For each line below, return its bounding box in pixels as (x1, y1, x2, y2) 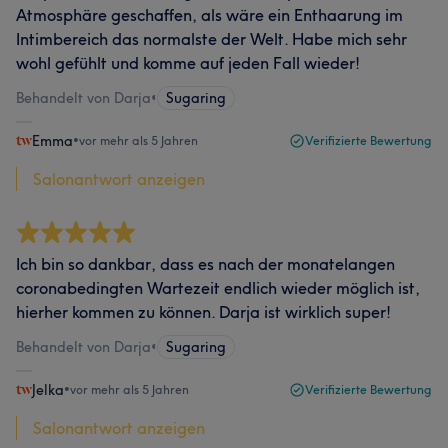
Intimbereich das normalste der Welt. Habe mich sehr (16, 28, 407, 49)
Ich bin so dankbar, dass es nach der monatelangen (16, 253, 395, 274)
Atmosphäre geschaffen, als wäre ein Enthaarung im (16, 4, 403, 25)
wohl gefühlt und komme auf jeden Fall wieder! (16, 52, 360, 73)
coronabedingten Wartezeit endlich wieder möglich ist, (16, 277, 420, 298)
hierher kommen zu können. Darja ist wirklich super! (16, 301, 391, 322)
